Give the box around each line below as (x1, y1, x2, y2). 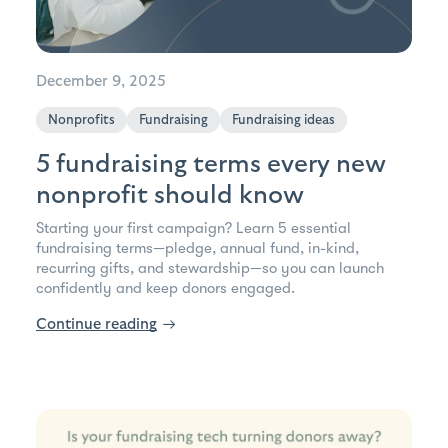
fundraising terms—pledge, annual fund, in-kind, (36, 239, 359, 258)
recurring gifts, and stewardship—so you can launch (36, 259, 384, 278)
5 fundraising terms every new (36, 151, 386, 178)
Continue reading (36, 317, 157, 333)
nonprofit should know (36, 182, 304, 209)
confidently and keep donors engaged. (36, 279, 295, 298)
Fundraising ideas (232, 113, 335, 128)
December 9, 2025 (36, 74, 166, 90)
